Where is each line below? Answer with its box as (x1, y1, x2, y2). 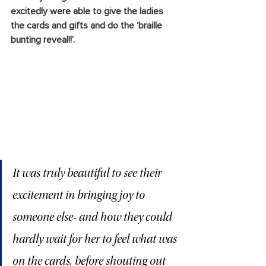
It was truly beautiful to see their (12, 167, 164, 180)
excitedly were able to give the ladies (11, 7, 166, 17)
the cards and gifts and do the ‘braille (11, 21, 164, 31)
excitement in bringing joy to (12, 189, 147, 202)
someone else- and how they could (12, 211, 175, 224)
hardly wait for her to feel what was (12, 233, 179, 246)
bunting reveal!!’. (11, 35, 77, 45)
